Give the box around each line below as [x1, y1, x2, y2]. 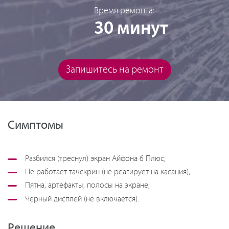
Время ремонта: [94, 6, 154, 16]
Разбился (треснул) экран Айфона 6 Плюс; [25, 154, 166, 164]
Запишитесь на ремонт [65, 64, 164, 75]
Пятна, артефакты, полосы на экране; [25, 181, 150, 190]
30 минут [94, 18, 168, 39]
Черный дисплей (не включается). [25, 194, 139, 203]
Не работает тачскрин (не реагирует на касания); [25, 168, 190, 177]
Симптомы [8, 119, 63, 132]
